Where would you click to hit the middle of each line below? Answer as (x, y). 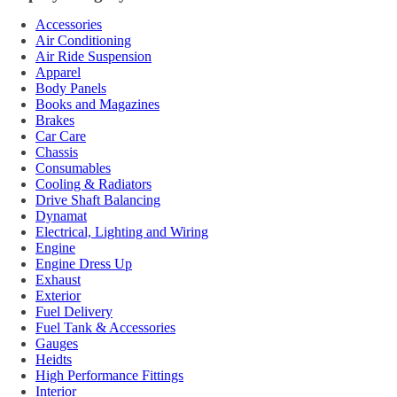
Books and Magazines (97, 105)
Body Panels (71, 89)
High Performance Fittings (109, 376)
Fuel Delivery (74, 312)
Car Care (61, 136)
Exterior (58, 296)
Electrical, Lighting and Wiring (122, 232)
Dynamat (61, 216)
